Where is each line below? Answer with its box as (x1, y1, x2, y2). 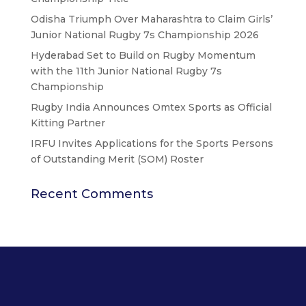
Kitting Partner (30, 116, 105, 129)
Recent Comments (30, 186, 153, 201)
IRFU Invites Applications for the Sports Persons (30, 137, 273, 150)
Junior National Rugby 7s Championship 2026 (30, 28, 259, 41)
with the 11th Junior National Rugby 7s (30, 64, 222, 77)
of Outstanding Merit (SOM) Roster (30, 152, 204, 165)
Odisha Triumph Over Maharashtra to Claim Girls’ (30, 12, 273, 25)
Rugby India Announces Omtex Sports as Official (30, 100, 272, 113)
